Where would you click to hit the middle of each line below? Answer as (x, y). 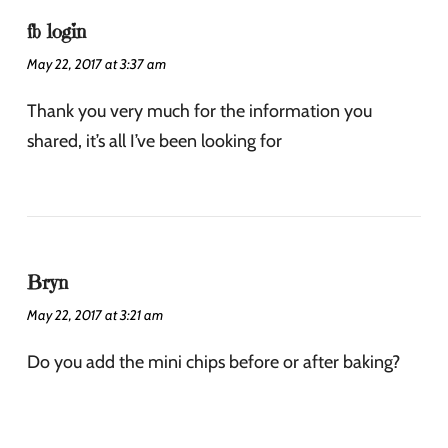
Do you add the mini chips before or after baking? (213, 361)
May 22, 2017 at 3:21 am (95, 314)
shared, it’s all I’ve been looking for (154, 140)
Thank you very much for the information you (199, 110)
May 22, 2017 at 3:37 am (96, 63)
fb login (56, 31)
